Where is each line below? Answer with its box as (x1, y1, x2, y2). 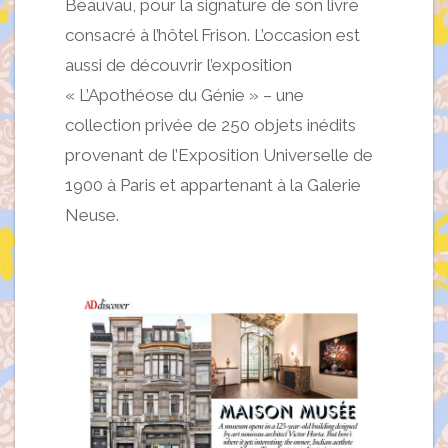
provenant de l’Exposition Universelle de (65, 145, 373, 166)
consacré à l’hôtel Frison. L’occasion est (65, 25, 360, 46)
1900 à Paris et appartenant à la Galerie (65, 175, 361, 196)
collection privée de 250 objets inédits (65, 115, 356, 136)
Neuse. (65, 205, 119, 226)
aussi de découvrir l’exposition (65, 55, 292, 76)
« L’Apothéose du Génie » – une (65, 85, 304, 106)
